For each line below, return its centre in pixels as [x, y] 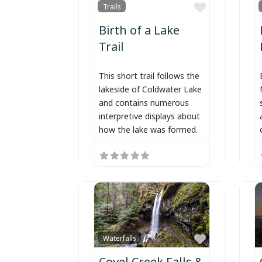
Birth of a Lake [139, 28]
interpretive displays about [150, 115]
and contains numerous [144, 102]
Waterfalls [120, 237]
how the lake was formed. [149, 129]
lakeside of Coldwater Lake [151, 88]
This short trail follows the [149, 75]
